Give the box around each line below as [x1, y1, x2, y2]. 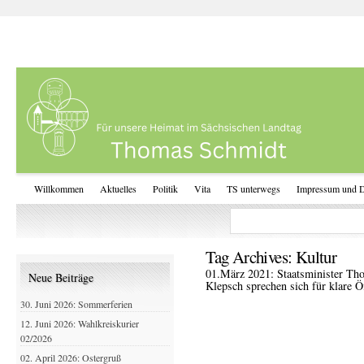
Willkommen [34, 182, 84, 195]
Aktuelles [100, 182, 136, 195]
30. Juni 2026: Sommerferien [20, 297, 132, 310]
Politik [153, 182, 178, 195]
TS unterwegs [227, 182, 280, 195]
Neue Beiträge [28, 270, 93, 285]
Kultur [295, 245, 337, 268]
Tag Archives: [206, 245, 296, 268]
